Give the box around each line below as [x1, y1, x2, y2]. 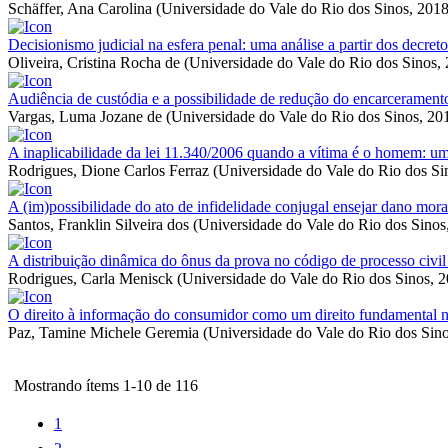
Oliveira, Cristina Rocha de [8, 53, 180, 71]
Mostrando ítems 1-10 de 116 [14, 376, 198, 394]
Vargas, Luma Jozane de [8, 107, 162, 125]
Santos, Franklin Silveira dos [8, 215, 189, 233]
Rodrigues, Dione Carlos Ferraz [8, 161, 209, 179]
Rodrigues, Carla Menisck [8, 269, 173, 287]
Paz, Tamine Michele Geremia [8, 323, 199, 341]
